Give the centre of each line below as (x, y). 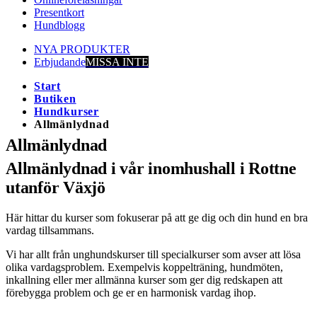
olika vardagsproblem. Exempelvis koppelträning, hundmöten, (144, 267)
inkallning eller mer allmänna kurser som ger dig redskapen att (144, 279)
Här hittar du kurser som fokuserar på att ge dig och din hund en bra (157, 217)
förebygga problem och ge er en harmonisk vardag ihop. (131, 292)
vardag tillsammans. (50, 230)
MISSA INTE (117, 62)
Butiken (55, 99)
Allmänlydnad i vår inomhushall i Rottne (151, 168)
